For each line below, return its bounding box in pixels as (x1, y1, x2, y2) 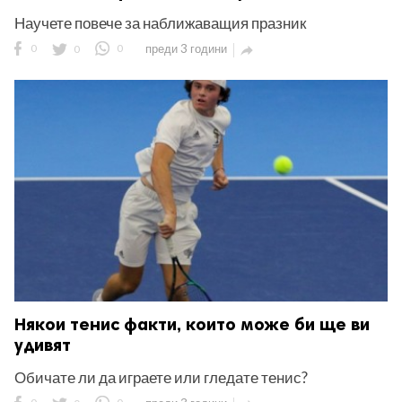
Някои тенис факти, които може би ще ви (14, 314, 370, 336)
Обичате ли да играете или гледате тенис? (14, 368, 308, 388)
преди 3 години (145, 41, 227, 57)
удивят (14, 335, 71, 356)
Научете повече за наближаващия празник (14, 13, 306, 33)
